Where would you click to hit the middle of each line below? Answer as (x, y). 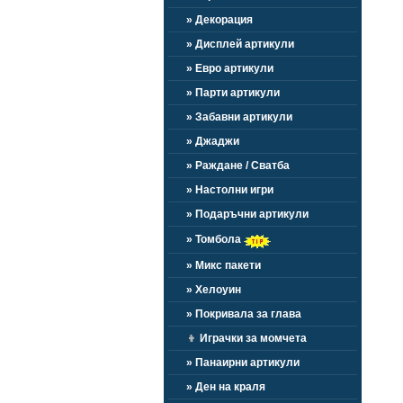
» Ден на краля (226, 387)
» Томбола (215, 239)
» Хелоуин (214, 290)
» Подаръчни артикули (247, 214)
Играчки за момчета (252, 338)
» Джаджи (213, 141)
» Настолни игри (230, 190)
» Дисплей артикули (240, 44)
